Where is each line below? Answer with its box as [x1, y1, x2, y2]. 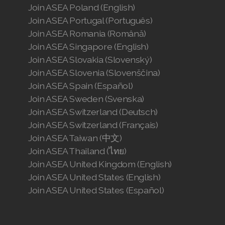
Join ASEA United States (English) [28, 172, 161, 182]
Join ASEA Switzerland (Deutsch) [28, 106, 158, 117]
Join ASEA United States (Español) [28, 185, 164, 195]
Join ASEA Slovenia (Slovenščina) [28, 67, 160, 78]
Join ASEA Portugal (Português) [28, 15, 153, 26]
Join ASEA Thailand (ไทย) [28, 146, 127, 156]
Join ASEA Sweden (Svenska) [28, 93, 144, 104]
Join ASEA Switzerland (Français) [28, 120, 158, 130]
